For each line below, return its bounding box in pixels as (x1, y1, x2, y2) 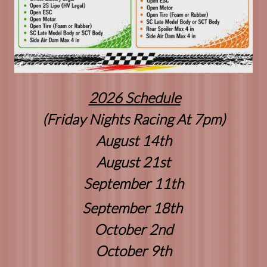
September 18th (82, 198, 182, 216)
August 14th (95, 131, 172, 149)
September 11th (83, 174, 184, 192)
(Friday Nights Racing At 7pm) (42, 110, 225, 128)
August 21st (97, 153, 170, 170)
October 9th (95, 241, 172, 259)
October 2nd (94, 220, 173, 238)
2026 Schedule (88, 88, 181, 106)
